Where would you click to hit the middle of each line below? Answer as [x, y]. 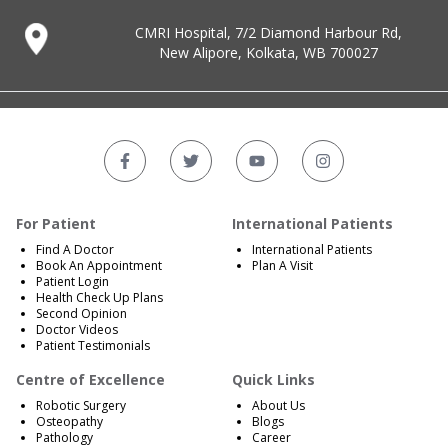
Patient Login [72, 281]
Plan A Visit [282, 265]
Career [271, 437]
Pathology [64, 437]
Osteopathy [69, 421]
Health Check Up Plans [99, 297]
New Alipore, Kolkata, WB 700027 [269, 52]
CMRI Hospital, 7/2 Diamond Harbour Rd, [269, 32]
